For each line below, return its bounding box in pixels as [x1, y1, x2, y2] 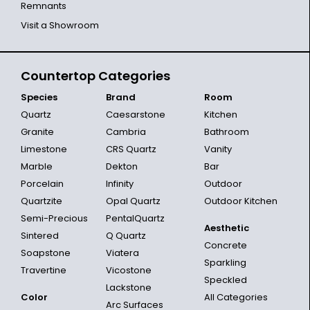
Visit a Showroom [21, 18, 99, 32]
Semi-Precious [21, 211, 88, 225]
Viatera [105, 246, 139, 259]
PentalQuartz [105, 211, 165, 225]
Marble [21, 159, 53, 173]
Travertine [21, 263, 66, 277]
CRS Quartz [105, 142, 156, 156]
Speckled [203, 273, 247, 286]
